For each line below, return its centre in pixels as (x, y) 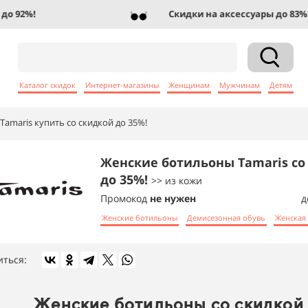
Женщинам (189, 85)
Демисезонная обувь (226, 217)
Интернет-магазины (122, 85)
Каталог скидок (47, 85)
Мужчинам (240, 85)
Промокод (125, 198)
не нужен (173, 198)
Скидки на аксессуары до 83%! (221, 14)
